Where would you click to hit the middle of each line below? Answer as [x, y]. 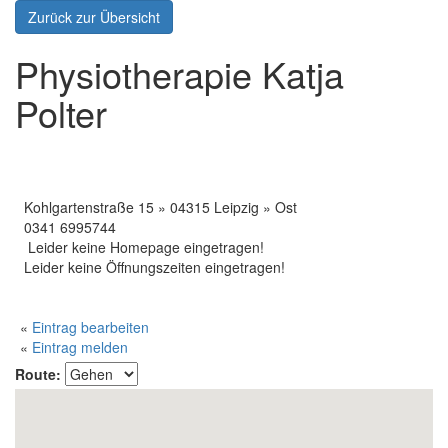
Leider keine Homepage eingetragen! [142, 247]
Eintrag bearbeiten [90, 327]
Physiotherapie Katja [179, 73]
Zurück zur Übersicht [94, 17]
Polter [61, 112]
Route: [38, 374]
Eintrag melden [80, 347]
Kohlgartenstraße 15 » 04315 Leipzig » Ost [158, 207]
